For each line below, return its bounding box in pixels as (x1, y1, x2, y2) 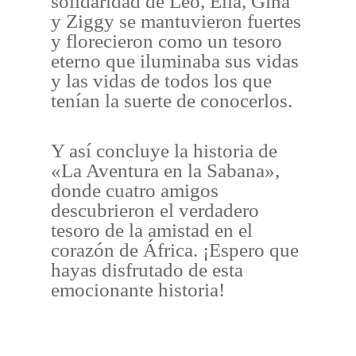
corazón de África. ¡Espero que (51, 238, 300, 261)
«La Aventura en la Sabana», (51, 159, 281, 181)
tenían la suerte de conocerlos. (51, 90, 293, 112)
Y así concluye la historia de (51, 139, 278, 161)
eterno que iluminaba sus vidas (51, 50, 300, 72)
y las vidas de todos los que (51, 70, 273, 92)
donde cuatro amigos (51, 179, 219, 201)
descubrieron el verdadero (51, 199, 260, 221)
